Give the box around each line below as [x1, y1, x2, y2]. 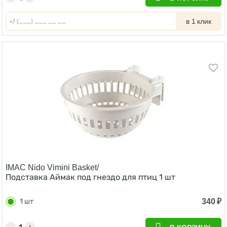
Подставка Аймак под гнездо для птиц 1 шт [6, 172, 175, 182]
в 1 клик [186, 17, 211, 25]
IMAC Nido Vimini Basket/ [6, 163, 99, 172]
